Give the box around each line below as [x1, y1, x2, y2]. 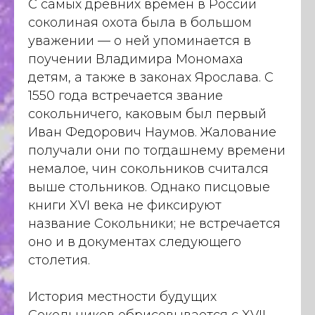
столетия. [28, 252, 90, 268]
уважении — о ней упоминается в [28, 33, 251, 49]
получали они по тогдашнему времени [28, 143, 285, 158]
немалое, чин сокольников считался [28, 161, 269, 176]
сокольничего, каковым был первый [28, 106, 266, 122]
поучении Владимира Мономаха [28, 51, 243, 67]
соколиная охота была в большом [28, 15, 252, 30]
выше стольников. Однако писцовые [28, 179, 270, 195]
